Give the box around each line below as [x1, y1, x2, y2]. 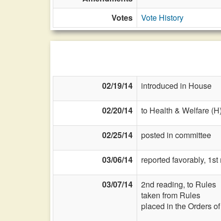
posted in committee [141, 129, 211, 141]
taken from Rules [141, 189, 200, 201]
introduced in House [141, 80, 212, 91]
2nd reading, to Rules [141, 179, 216, 190]
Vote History [141, 12, 184, 23]
